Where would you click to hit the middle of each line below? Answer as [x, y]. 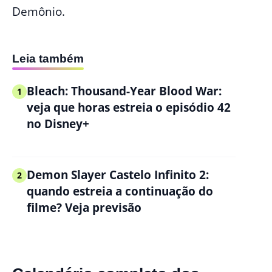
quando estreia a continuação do [120, 192]
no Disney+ [58, 124]
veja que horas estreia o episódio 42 [129, 108]
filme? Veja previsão [84, 208]
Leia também [48, 59]
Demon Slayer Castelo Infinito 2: [118, 175]
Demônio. [39, 11]
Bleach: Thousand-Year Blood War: [124, 91]
